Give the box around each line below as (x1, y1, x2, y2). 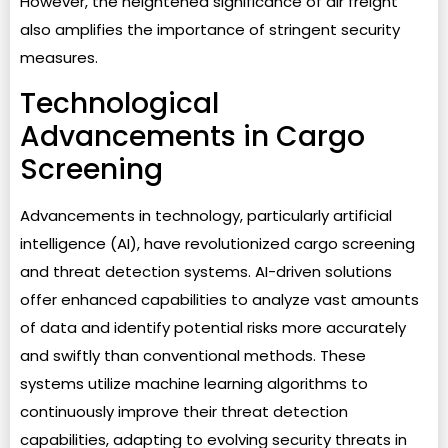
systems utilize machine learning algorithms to (20, 372, 368, 394)
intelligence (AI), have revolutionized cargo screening (20, 232, 415, 254)
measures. (20, 47, 98, 69)
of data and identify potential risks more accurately (20, 316, 406, 338)
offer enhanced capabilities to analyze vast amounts (20, 288, 419, 310)
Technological (20, 83, 219, 123)
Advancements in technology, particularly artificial (20, 204, 392, 226)
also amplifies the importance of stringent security (20, 19, 400, 41)
